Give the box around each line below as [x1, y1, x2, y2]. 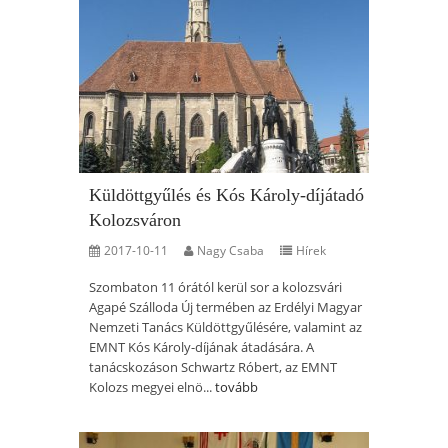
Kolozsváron [89, 210, 181, 230]
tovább [215, 378, 258, 396]
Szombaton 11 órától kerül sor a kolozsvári [89, 278, 342, 296]
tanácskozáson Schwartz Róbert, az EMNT [89, 358, 337, 376]
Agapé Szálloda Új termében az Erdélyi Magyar [89, 298, 362, 316]
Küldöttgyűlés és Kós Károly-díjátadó [89, 185, 364, 205]
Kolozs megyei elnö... [89, 378, 215, 396]
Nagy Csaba [197, 242, 264, 259]
